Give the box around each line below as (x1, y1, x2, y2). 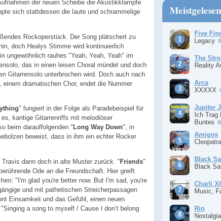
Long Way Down (73, 123, 123, 131)
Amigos (194, 131, 218, 138)
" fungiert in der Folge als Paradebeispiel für (19, 105, 144, 112)
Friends (120, 158, 143, 166)
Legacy (194, 37, 217, 44)
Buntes (194, 118, 217, 126)
